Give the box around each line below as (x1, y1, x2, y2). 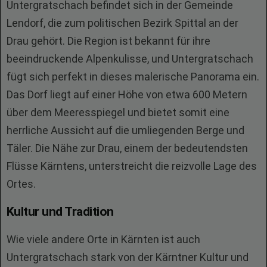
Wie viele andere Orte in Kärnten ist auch (7, 233, 200, 246)
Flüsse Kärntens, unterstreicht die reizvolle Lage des (7, 160, 257, 172)
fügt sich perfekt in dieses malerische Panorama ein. (7, 70, 259, 83)
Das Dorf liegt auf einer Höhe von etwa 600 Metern (7, 88, 247, 101)
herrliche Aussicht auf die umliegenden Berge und (7, 124, 244, 136)
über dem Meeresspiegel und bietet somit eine (7, 106, 229, 119)
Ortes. (7, 178, 36, 190)
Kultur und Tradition (7, 204, 114, 219)
